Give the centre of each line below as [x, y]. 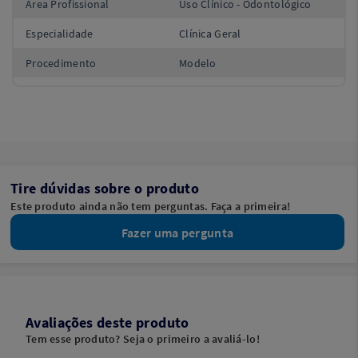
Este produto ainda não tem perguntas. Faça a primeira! [151, 206]
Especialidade [60, 33]
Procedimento [61, 63]
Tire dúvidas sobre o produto [105, 188]
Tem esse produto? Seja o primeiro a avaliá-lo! [143, 339]
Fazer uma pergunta [177, 232]
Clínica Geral [210, 33]
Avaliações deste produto [107, 322]
